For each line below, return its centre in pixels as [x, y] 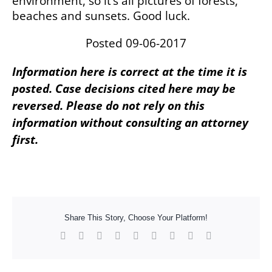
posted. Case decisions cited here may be [124, 89]
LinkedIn [138, 235]
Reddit [115, 235]
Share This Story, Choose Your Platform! [136, 218]
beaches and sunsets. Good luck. [101, 16]
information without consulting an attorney [130, 123]
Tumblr [171, 235]
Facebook [84, 235]
